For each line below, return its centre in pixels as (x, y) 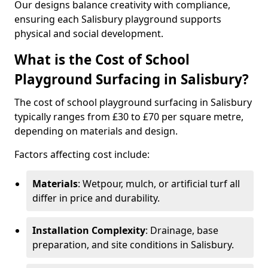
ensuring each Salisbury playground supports (118, 19)
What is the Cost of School (102, 60)
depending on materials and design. (96, 131)
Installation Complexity (89, 230)
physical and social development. (89, 33)
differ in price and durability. (96, 198)
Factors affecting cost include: (82, 154)
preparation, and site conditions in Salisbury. (133, 245)
